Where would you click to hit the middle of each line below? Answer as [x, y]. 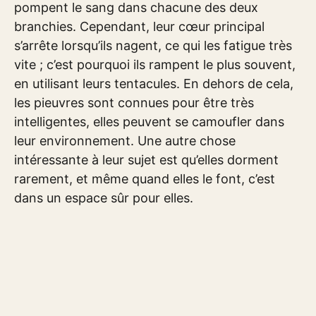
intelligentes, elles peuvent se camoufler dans [149, 121]
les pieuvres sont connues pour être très [134, 102]
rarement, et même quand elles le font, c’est [145, 178]
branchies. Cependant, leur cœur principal [139, 26]
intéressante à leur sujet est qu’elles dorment [146, 159]
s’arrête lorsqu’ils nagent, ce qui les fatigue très [153, 45]
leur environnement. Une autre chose [125, 140]
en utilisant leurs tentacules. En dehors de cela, [154, 83]
